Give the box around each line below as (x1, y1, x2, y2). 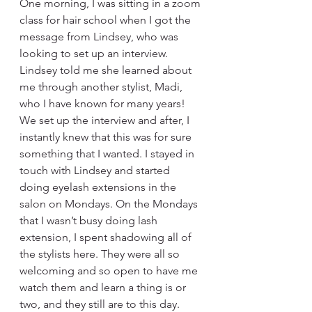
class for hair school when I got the (19, 13, 194, 26)
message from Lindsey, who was (19, 29, 181, 43)
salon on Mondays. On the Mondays (19, 196, 201, 210)
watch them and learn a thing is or (19, 280, 189, 294)
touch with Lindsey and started (19, 163, 173, 177)
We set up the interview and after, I (19, 113, 192, 127)
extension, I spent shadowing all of (19, 230, 194, 244)
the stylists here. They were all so (19, 247, 182, 260)
